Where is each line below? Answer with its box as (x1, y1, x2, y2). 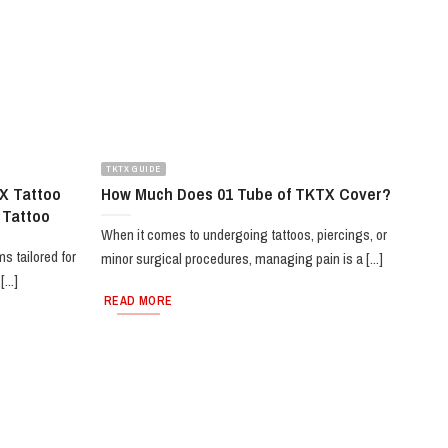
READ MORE (104, 291, 173, 309)
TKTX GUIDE (106, 163, 161, 176)
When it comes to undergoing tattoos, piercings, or (101, 224, 388, 246)
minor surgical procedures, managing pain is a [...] (101, 248, 384, 270)
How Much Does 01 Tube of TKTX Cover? (101, 181, 392, 205)
